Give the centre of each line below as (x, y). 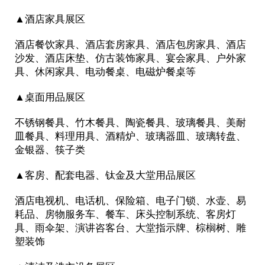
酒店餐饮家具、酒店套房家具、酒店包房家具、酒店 (130, 45)
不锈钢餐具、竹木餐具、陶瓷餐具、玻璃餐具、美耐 (130, 123)
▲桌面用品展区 (50, 97)
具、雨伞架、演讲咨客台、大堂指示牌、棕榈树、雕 (130, 228)
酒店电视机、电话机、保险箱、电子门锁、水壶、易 (130, 201)
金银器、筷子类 (50, 150)
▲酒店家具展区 (50, 19)
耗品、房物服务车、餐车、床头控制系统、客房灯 (125, 214)
